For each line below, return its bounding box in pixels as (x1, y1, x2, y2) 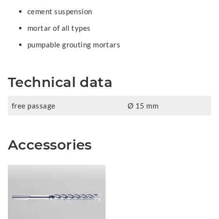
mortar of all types (27, 23, 91, 32)
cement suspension (27, 6, 92, 16)
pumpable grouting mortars (27, 40, 121, 49)
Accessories (8, 136, 92, 153)
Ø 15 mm (128, 101, 159, 110)
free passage (12, 101, 56, 110)
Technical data (8, 73, 113, 90)
